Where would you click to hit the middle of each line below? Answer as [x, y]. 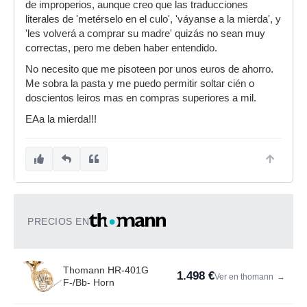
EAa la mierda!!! [61, 119]
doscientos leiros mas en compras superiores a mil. [141, 98]
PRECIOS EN [58, 221]
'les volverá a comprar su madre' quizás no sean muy [145, 34]
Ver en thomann [245, 277]
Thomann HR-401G [106, 270]
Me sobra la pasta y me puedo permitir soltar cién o [140, 84]
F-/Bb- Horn [89, 282]
